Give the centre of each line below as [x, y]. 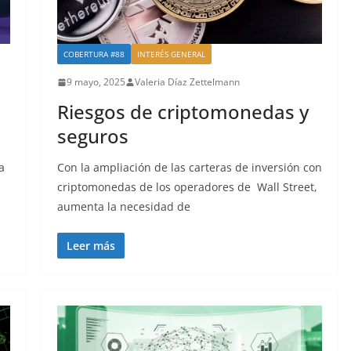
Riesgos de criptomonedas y [183, 112]
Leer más [90, 246]
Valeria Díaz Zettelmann [187, 82]
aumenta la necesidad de [123, 207]
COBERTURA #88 [94, 54]
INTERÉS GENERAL [171, 54]
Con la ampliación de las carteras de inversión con [189, 168]
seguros [92, 136]
